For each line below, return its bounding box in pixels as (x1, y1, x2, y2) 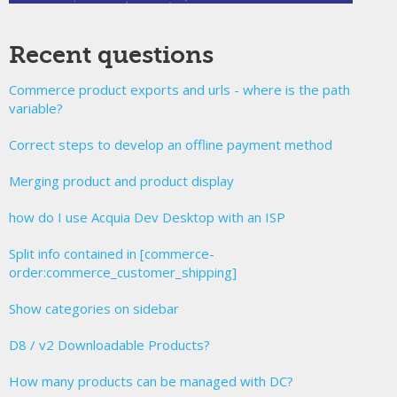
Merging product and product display (9, 172, 234, 191)
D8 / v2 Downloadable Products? (9, 336, 210, 354)
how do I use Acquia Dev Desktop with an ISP (9, 208, 285, 227)
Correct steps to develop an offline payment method (9, 136, 332, 154)
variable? (9, 99, 63, 118)
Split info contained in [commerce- (9, 245, 214, 263)
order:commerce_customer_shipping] (9, 263, 237, 282)
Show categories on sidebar (9, 300, 179, 318)
